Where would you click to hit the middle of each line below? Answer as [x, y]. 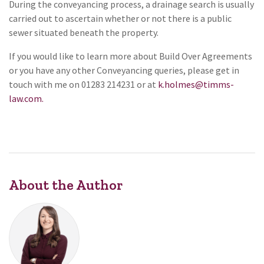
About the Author [66, 184]
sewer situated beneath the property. [84, 32]
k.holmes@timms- [196, 84]
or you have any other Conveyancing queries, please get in [124, 70]
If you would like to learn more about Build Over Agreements [131, 56]
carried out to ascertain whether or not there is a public [120, 18]
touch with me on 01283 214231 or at [83, 84]
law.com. [26, 98]
